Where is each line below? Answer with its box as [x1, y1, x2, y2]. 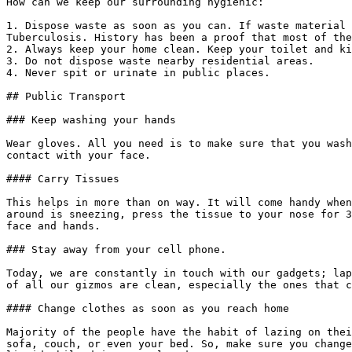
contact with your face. [6, 149, 151, 161]
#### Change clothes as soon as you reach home [6, 302, 289, 314]
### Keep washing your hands [6, 114, 176, 126]
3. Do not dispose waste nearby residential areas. [6, 55, 314, 67]
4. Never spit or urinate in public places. [6, 67, 270, 79]
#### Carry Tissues [6, 173, 119, 185]
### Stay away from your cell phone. [6, 244, 226, 255]
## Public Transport [6, 90, 126, 102]
